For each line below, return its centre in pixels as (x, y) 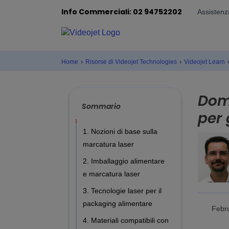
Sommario (101, 106)
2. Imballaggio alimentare (124, 161)
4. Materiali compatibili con (126, 220)
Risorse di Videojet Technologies (131, 62)
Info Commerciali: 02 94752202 (122, 12)
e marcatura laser (111, 174)
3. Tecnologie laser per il (122, 190)
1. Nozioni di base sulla (120, 131)
